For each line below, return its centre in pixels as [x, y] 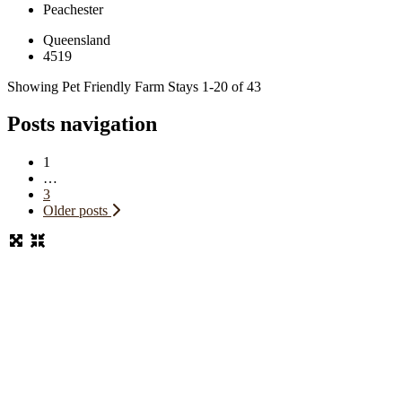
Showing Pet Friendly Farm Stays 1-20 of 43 [134, 86]
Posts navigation [82, 124]
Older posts [75, 211]
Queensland [77, 39]
